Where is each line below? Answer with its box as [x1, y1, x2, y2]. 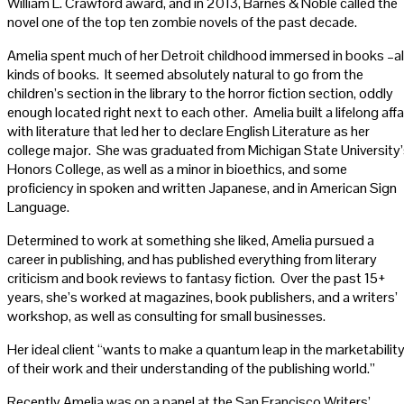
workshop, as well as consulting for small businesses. [7, 306, 326, 326]
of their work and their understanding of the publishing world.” [7, 358, 375, 378]
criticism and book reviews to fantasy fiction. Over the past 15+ [7, 268, 386, 288]
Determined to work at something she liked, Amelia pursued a [7, 230, 374, 250]
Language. [7, 197, 69, 216]
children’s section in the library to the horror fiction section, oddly [7, 83, 393, 103]
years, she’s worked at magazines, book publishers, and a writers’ [7, 287, 398, 307]
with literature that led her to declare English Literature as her [7, 121, 370, 141]
